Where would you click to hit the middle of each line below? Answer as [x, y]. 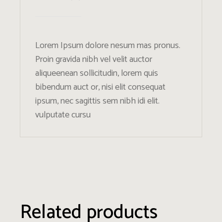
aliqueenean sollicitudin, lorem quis [97, 74]
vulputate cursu [63, 115]
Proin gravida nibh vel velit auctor [94, 60]
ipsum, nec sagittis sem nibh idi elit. [98, 101]
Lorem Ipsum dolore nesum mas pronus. [108, 46]
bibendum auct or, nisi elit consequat [101, 87]
